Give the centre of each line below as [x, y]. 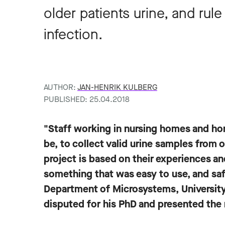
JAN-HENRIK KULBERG [117, 87]
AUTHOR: [61, 87]
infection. [73, 34]
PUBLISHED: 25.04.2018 [87, 99]
